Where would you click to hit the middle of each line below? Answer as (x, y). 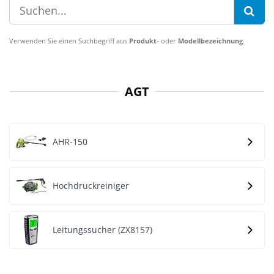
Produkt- (144, 41)
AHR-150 (70, 142)
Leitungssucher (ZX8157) (102, 230)
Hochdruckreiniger (91, 186)
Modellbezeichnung (210, 41)
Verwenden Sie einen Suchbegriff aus (69, 41)
